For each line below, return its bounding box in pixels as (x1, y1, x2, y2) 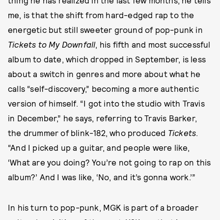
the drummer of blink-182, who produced (8, 127, 168, 137)
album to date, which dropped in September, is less (8, 54, 206, 64)
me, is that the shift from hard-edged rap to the (8, 9, 194, 20)
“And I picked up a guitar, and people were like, (8, 142, 190, 152)
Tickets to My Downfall (8, 39, 96, 49)
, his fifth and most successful (95, 39, 211, 49)
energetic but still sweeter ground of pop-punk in (8, 24, 203, 34)
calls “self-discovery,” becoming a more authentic (8, 83, 199, 93)
